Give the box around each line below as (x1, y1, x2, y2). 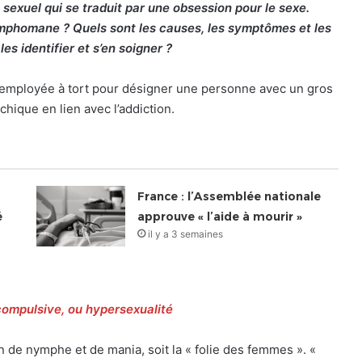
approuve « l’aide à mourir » (137, 209, 303, 225)
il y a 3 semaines (148, 228, 224, 241)
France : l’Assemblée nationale (137, 189, 322, 204)
